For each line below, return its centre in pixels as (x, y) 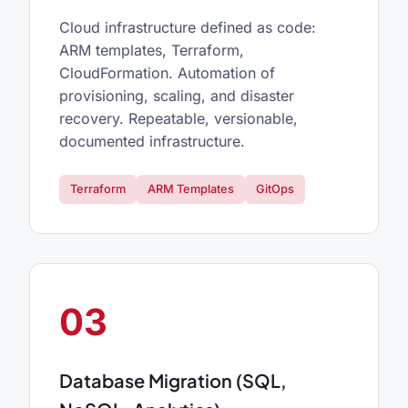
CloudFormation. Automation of (167, 73)
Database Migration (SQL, (173, 380)
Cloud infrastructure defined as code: (188, 28)
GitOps (275, 189)
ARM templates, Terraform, (152, 51)
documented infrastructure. (152, 142)
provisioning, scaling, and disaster (177, 96)
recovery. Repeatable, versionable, (178, 119)
